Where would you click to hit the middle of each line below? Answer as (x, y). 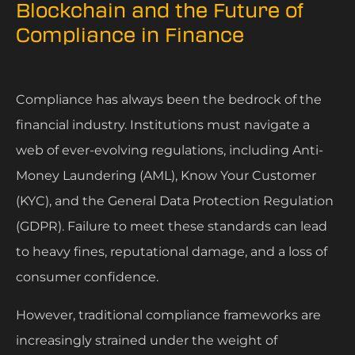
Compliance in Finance (133, 35)
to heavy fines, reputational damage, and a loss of (172, 251)
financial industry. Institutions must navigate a (163, 124)
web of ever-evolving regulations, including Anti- (170, 150)
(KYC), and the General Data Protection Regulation (175, 200)
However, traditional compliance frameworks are (168, 315)
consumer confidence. (89, 277)
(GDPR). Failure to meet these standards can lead (172, 226)
